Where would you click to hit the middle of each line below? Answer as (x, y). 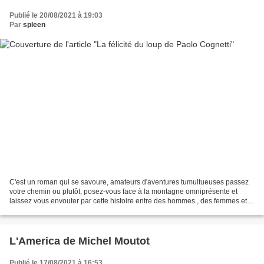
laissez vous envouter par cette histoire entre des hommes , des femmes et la (132, 201)
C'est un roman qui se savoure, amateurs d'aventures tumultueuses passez (129, 182)
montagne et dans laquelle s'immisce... (71, 211)
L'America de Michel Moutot (80, 241)
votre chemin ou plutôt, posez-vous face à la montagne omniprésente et (123, 192)
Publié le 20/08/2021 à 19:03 (56, 15)
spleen (34, 24)
